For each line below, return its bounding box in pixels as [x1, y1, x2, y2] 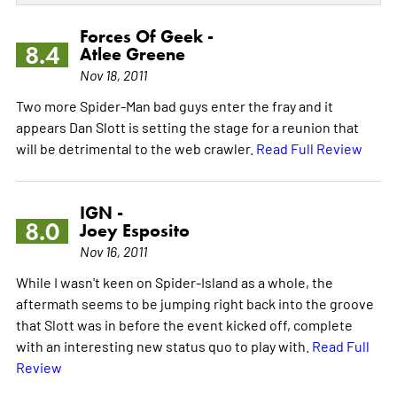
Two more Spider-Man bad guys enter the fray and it [15, 97, 333, 115]
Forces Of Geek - [79, 26, 214, 48]
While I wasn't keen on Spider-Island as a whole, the [15, 273, 333, 292]
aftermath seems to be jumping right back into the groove [15, 294, 374, 313]
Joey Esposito [79, 220, 190, 242]
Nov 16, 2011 [79, 242, 147, 261]
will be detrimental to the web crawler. [15, 139, 256, 158]
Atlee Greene [79, 43, 185, 66]
